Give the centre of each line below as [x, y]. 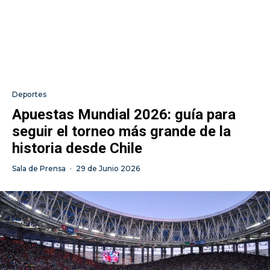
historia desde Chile [77, 148]
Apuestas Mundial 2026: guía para [124, 114]
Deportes [29, 94]
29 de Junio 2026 [108, 168]
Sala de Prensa [39, 168]
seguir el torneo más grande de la [121, 131]
